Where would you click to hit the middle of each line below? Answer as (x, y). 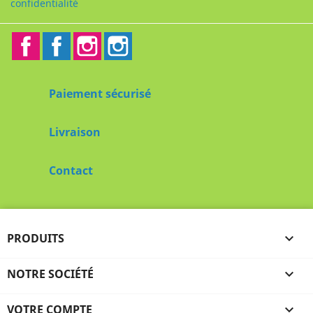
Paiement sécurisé (100, 94)
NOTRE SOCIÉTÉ (50, 274)
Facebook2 (99, 39)
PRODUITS (36, 238)
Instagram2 (163, 39)
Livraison (75, 132)
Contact (71, 170)
